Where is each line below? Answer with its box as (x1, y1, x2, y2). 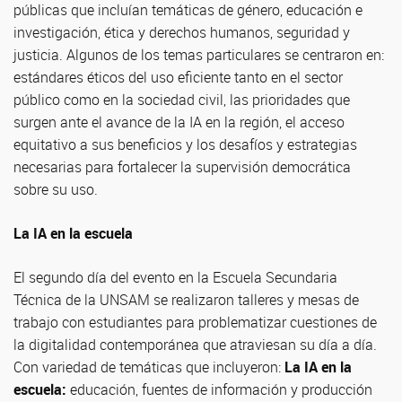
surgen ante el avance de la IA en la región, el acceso (13, 112, 345, 132)
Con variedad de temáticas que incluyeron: (13, 357, 284, 377)
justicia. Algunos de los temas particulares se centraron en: (13, 45, 384, 65)
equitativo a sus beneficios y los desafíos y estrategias (13, 135, 357, 154)
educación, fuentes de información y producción (66, 380, 372, 399)
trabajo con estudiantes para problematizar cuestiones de (13, 312, 377, 332)
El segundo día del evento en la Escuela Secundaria (13, 267, 337, 287)
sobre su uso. (13, 179, 98, 199)
